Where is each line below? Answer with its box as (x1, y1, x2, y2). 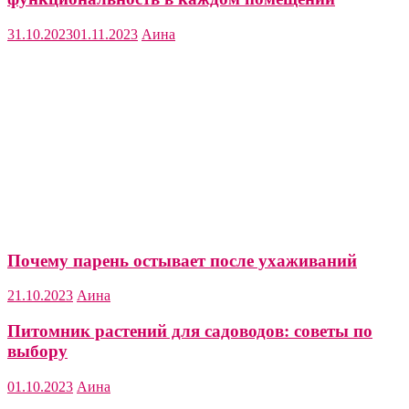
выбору (7, 341, 68, 361)
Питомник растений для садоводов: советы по (7, 321, 372, 341)
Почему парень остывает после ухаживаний (7, 250, 357, 270)
